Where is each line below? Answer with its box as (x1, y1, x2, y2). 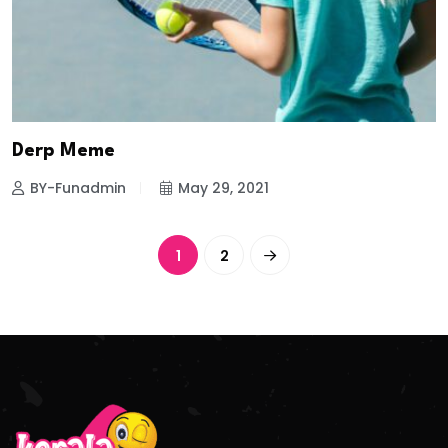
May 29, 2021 (178, 178, 269, 199)
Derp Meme (12, 142, 115, 161)
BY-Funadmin (30, 178, 126, 199)
